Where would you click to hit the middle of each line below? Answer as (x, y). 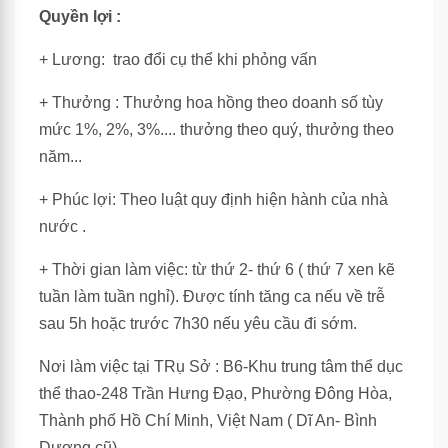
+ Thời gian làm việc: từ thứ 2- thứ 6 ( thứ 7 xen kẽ (217, 269)
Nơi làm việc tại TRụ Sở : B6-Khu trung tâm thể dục (221, 366)
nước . (62, 226)
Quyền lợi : (82, 16)
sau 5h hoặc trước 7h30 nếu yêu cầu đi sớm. (198, 323)
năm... (60, 156)
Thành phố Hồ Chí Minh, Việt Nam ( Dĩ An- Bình (208, 420)
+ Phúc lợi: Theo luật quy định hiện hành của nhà (213, 199)
